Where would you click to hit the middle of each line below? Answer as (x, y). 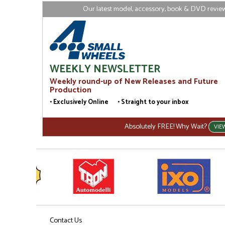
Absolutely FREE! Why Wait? (166, 127)
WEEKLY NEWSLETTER (105, 70)
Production (71, 90)
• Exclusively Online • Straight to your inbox (119, 102)
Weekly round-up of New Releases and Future (134, 82)
